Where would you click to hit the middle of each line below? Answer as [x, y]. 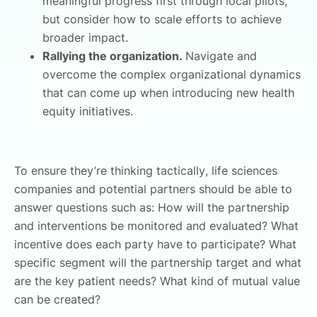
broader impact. [85, 37]
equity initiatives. [88, 111]
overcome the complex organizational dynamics [172, 74]
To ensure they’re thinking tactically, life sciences [146, 170]
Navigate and [221, 56]
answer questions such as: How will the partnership [152, 207]
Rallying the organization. [114, 56]
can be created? [59, 299]
